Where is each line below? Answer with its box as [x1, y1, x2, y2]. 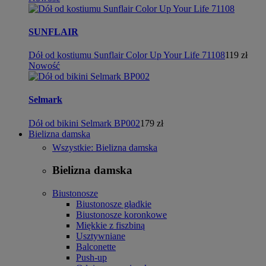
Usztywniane [76, 231, 125, 241]
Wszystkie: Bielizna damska [52, 142, 157, 153]
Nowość [28, 61, 60, 71]
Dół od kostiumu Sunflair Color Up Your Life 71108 [28, 50, 225, 61]
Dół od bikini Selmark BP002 [28, 118, 140, 128]
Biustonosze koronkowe [76, 210, 167, 220]
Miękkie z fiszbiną [76, 220, 145, 230]
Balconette [76, 242, 116, 252]
